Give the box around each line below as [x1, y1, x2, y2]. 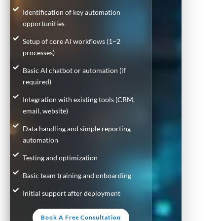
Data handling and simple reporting [23, 124, 131, 133]
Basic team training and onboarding [23, 171, 131, 180]
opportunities [23, 19, 65, 28]
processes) [23, 48, 55, 57]
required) [23, 77, 51, 86]
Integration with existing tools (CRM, [23, 95, 135, 104]
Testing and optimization [23, 153, 98, 162]
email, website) [23, 106, 68, 115]
